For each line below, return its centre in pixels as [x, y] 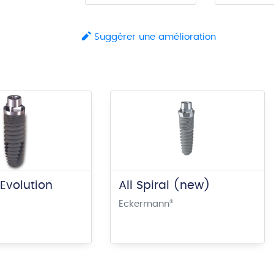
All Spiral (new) [164, 185]
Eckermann [144, 204]
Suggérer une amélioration [154, 37]
